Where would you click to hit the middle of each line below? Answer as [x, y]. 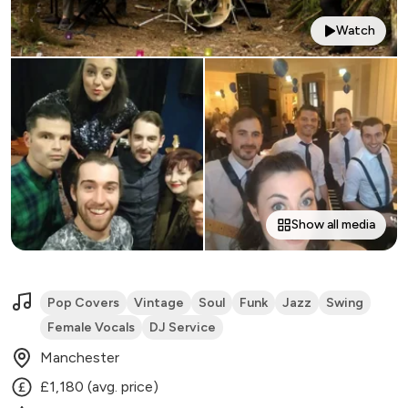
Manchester [80, 358]
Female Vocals [91, 328]
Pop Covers [83, 303]
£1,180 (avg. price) [99, 387]
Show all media [333, 225]
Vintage [159, 303]
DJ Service [183, 328]
